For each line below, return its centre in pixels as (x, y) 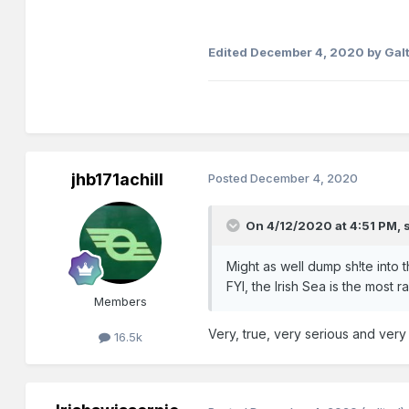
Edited (230, 52)
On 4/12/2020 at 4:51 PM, (325, 225)
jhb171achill (117, 179)
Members (121, 301)
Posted (230, 178)
